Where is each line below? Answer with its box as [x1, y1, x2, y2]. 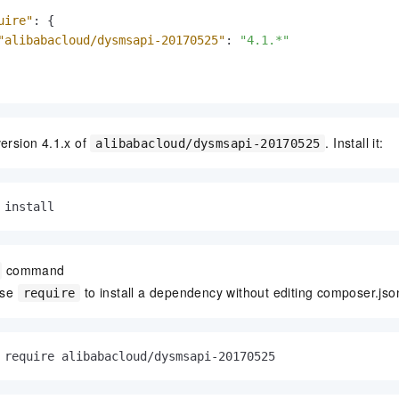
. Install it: [325, 134, 384, 152]
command [2, 261, 65, 280]
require [22, 286, 76, 301]
